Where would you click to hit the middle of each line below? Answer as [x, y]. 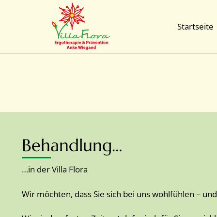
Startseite [195, 26]
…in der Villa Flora [55, 169]
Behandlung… [72, 145]
